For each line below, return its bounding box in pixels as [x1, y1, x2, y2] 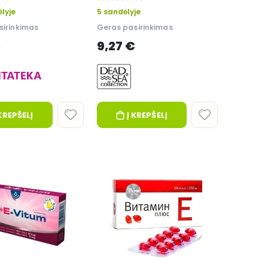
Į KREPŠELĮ [126, 109, 167, 121]
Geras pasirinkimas [96, 22, 173, 33]
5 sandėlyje [96, 7, 141, 17]
